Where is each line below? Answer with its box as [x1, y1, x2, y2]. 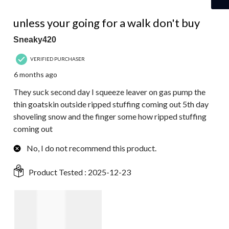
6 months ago [14, 70, 57, 79]
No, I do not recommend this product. [27, 143, 156, 153]
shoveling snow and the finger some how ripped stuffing [13, 111, 207, 122]
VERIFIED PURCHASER [30, 55, 85, 62]
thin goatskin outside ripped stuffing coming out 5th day [13, 99, 209, 109]
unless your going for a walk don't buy [13, 16, 200, 30]
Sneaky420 [13, 35, 56, 44]
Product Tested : [29, 167, 88, 177]
